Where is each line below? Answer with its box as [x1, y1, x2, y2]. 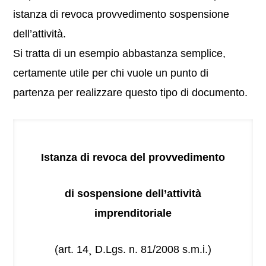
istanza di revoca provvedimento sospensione [13, 8, 230, 21]
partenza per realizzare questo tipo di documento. [13, 87, 248, 99]
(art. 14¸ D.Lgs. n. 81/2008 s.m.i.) [55, 243, 211, 256]
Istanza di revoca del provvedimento [41, 151, 225, 164]
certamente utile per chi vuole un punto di [13, 67, 209, 80]
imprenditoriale [94, 207, 172, 220]
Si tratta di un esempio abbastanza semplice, [13, 47, 226, 60]
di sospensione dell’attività [65, 188, 201, 200]
